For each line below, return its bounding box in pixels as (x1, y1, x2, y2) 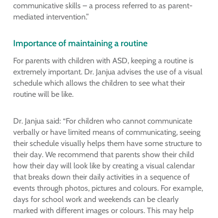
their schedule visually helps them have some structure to (13, 139, 202, 148)
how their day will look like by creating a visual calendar (13, 161, 195, 171)
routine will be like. (13, 90, 75, 99)
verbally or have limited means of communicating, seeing (13, 127, 200, 137)
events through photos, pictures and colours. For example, (13, 183, 203, 193)
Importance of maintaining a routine (13, 37, 147, 49)
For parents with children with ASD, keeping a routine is (13, 56, 194, 66)
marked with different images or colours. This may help (13, 206, 194, 216)
